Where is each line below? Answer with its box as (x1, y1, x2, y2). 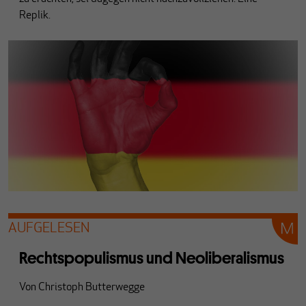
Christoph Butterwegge (38, 281, 145, 293)
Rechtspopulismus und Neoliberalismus (19, 247, 284, 268)
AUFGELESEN (8, 221, 89, 236)
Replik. (19, 10, 51, 21)
